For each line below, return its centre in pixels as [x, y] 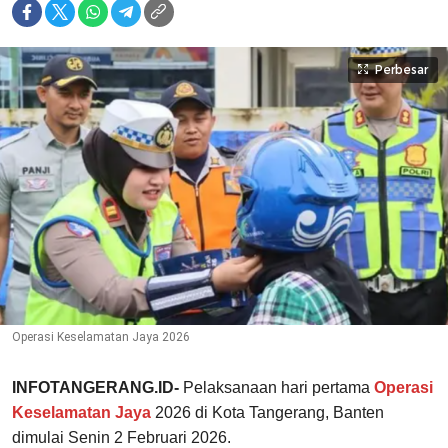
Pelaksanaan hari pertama [276, 388]
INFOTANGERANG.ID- [97, 388]
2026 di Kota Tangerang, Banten [267, 413]
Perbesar [401, 70]
